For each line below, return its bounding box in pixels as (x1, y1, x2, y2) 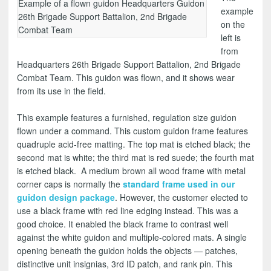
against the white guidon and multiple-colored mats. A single (17, 231, 247, 244)
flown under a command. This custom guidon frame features (17, 125, 248, 137)
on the (220, 18, 245, 30)
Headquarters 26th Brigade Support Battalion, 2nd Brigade (17, 57, 241, 70)
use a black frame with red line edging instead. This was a (17, 204, 238, 217)
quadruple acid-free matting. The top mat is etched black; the (17, 138, 250, 151)
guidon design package (17, 191, 115, 204)
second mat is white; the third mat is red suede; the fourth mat (17, 151, 254, 164)
